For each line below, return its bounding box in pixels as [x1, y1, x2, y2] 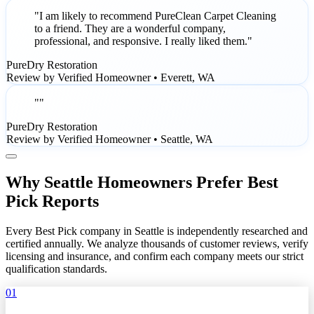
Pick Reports [6, 192, 99, 210]
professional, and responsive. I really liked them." [34, 35, 252, 48]
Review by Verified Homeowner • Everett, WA [6, 71, 215, 84]
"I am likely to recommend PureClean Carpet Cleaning [34, 10, 276, 22]
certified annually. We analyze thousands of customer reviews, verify [6, 237, 308, 250]
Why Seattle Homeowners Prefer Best [6, 173, 278, 191]
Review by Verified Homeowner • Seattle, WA [6, 133, 213, 146]
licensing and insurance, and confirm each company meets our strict [6, 250, 303, 262]
